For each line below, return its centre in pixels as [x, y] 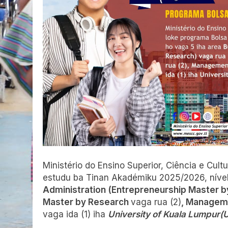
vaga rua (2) [156, 202]
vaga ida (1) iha [75, 214]
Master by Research [87, 202]
